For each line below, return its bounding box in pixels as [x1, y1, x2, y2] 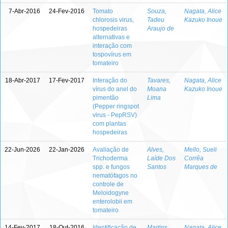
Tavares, [147, 77, 170, 84]
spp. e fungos [93, 163, 130, 170]
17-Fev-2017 [49, 77, 84, 84]
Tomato [93, 8, 113, 15]
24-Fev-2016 [49, 8, 84, 15]
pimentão [93, 94, 119, 101]
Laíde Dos [147, 155, 176, 162]
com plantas [93, 120, 126, 127]
